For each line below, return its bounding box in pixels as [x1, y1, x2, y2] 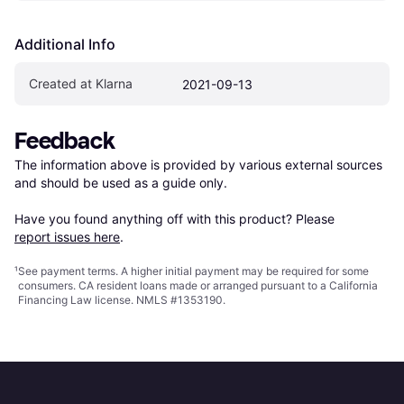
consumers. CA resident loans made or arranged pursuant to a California [18, 278, 378, 292]
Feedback [14, 126, 115, 155]
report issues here [14, 228, 120, 244]
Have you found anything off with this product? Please [14, 210, 338, 226]
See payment [18, 263, 87, 278]
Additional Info [14, 34, 115, 53]
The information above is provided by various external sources [14, 156, 382, 172]
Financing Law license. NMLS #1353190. [18, 292, 225, 307]
